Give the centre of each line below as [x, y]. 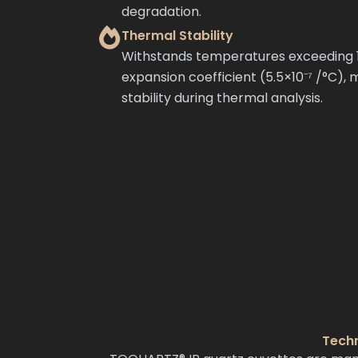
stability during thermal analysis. [222, 97]
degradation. [161, 12]
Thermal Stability [177, 35]
